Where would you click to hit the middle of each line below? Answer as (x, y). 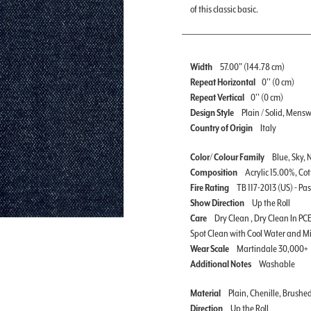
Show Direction (218, 202)
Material (206, 293)
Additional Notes (221, 263)
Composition (215, 172)
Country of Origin (222, 127)
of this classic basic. (224, 9)
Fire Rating (210, 187)
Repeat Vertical (217, 97)
